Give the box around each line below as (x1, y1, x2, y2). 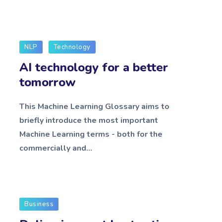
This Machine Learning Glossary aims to (19, 101, 169, 112)
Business (24, 199, 54, 209)
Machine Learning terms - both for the (19, 128, 163, 140)
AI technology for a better (19, 59, 168, 75)
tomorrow (19, 74, 76, 90)
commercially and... (19, 142, 92, 154)
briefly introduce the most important (19, 114, 158, 126)
